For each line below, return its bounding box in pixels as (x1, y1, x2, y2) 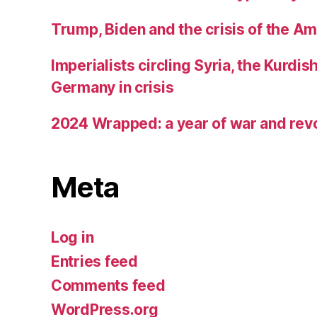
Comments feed (51, 276, 166, 294)
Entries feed (51, 252, 138, 270)
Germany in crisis (51, 78, 174, 96)
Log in (51, 228, 94, 246)
